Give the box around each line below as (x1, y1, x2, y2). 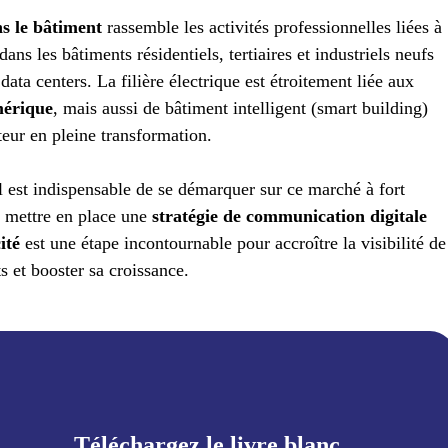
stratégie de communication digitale (152, 206, 428, 227)
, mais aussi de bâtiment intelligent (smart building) (53, 98, 429, 119)
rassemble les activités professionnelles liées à (107, 17, 443, 38)
